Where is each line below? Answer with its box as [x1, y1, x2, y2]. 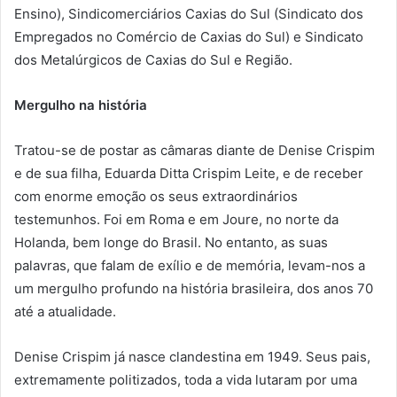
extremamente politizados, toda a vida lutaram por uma [14, 370, 357, 388]
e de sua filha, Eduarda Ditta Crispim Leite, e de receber [14, 164, 363, 182]
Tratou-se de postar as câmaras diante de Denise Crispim [14, 141, 375, 159]
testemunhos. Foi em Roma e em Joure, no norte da [14, 210, 339, 228]
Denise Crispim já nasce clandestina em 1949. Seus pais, [14, 347, 370, 365]
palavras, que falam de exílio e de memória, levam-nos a [14, 256, 365, 274]
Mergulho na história [14, 96, 147, 113]
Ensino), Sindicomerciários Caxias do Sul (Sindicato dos [14, 4, 363, 22]
